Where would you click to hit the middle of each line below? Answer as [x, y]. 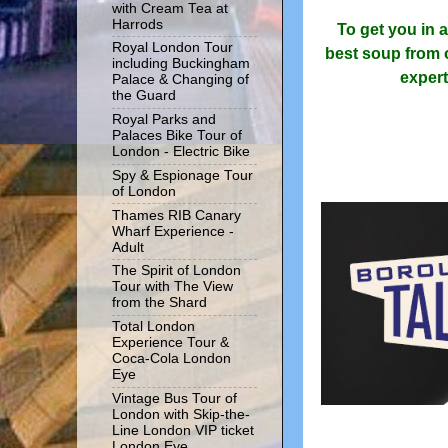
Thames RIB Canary [176, 215]
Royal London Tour [172, 48]
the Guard [144, 96]
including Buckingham [181, 64]
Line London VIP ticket [183, 430]
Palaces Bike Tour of [177, 136]
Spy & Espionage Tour [182, 175]
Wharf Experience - [173, 231]
